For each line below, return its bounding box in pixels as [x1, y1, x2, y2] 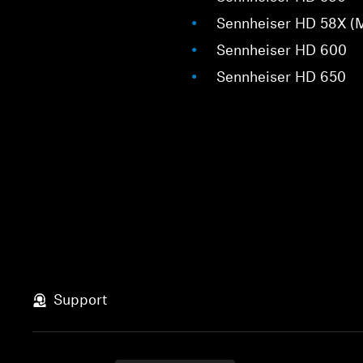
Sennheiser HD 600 [216, 44, 348, 59]
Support [53, 293, 109, 309]
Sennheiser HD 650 [216, 70, 347, 86]
